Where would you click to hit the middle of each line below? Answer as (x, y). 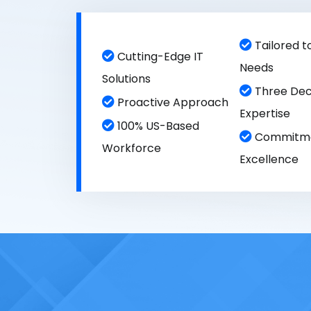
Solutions (126, 79)
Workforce (131, 148)
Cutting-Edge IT (159, 57)
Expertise (264, 114)
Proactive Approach (171, 102)
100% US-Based (157, 126)
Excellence (269, 159)
